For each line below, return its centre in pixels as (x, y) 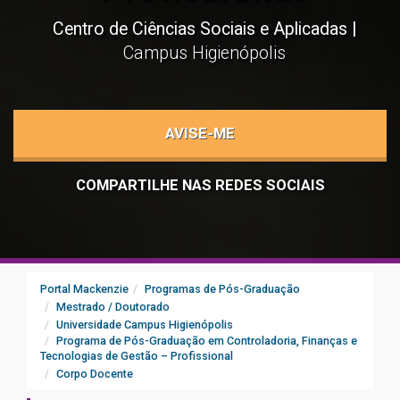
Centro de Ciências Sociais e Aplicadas (202, 29)
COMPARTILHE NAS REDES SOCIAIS (200, 185)
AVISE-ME (200, 133)
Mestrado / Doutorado (113, 307)
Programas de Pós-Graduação (222, 289)
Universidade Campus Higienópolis (145, 325)
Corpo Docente (95, 374)
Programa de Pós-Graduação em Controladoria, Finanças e (207, 341)
